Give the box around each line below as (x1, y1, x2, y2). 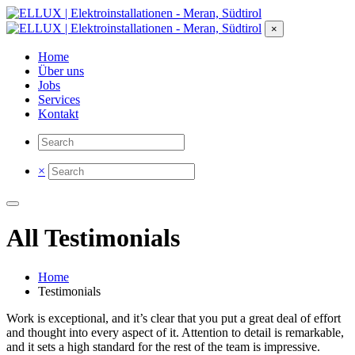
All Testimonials (6, 223, 180, 253)
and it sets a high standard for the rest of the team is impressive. (6, 339, 320, 353)
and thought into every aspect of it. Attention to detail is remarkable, (6, 325, 344, 339)
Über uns (38, 64, 84, 78)
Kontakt (38, 107, 78, 120)
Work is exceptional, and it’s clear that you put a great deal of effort (6, 311, 341, 325)
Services (38, 93, 80, 106)
